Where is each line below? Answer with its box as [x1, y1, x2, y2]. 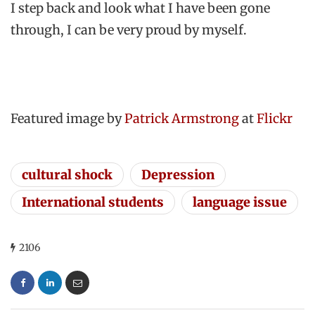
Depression [141, 167, 214, 184]
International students [22, 194, 164, 211]
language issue [193, 194, 287, 211]
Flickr [257, 110, 292, 127]
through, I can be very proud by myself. [11, 21, 247, 38]
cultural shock [22, 167, 112, 184]
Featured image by [11, 110, 124, 127]
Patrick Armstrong [124, 110, 239, 127]
